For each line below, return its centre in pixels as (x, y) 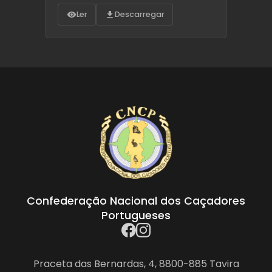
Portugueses (136, 216)
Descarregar (139, 14)
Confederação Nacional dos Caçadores (136, 201)
